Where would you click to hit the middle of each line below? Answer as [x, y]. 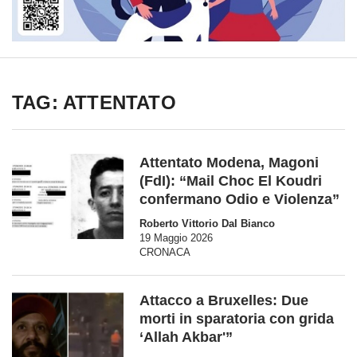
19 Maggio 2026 [176, 238]
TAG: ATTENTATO [94, 102]
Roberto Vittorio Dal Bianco [207, 224]
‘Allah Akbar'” [186, 337]
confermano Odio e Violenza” [239, 199]
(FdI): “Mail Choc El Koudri [231, 181]
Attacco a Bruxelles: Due [224, 300]
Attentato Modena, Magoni [229, 163]
